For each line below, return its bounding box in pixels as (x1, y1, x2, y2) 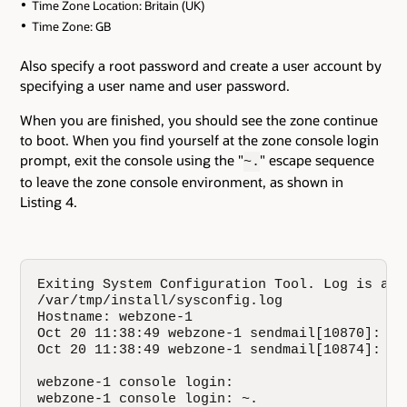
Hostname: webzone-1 (37, 310, 194, 325)
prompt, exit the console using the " (20, 151, 243, 170)
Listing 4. (20, 193, 77, 212)
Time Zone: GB (31, 19, 111, 35)
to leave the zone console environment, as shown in (20, 173, 343, 192)
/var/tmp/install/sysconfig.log (37, 293, 283, 309)
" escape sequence (260, 151, 374, 170)
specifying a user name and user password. (20, 76, 290, 95)
